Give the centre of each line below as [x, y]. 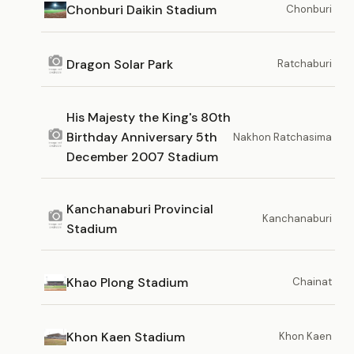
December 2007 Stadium [142, 157]
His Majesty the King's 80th [149, 117]
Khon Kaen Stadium [126, 337]
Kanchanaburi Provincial [140, 209]
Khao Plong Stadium [127, 282]
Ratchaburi [305, 64]
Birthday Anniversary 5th [142, 137]
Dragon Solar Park [120, 64]
